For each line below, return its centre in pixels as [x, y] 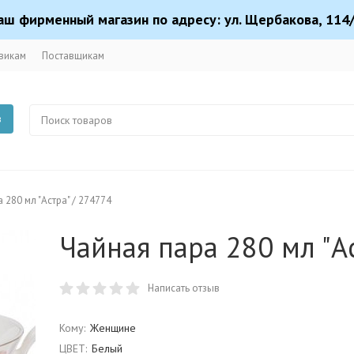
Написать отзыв [184, 288]
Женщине [113, 328]
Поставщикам [73, 55]
